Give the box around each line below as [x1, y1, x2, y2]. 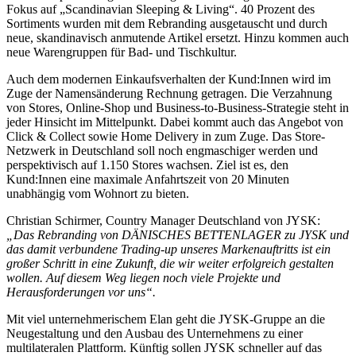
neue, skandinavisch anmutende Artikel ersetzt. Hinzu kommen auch [6, 31, 349, 45]
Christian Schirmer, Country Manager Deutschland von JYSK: [6, 214, 320, 228]
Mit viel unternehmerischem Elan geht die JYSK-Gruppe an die [6, 312, 325, 327]
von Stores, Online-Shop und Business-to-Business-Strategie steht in [6, 101, 349, 115]
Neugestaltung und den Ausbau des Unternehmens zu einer [6, 327, 303, 341]
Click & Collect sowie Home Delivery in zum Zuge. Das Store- [6, 130, 325, 144]
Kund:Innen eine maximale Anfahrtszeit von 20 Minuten [6, 172, 289, 187]
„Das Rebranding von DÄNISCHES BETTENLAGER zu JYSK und [6, 228, 349, 242]
